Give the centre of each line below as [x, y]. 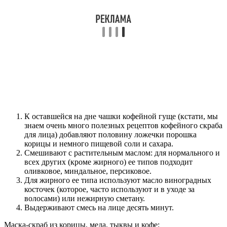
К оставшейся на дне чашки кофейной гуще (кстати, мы [121, 117]
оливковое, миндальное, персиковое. [88, 171]
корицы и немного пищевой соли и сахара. [99, 144]
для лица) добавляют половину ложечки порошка [110, 135]
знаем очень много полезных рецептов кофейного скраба [123, 126]
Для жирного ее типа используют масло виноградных [118, 180]
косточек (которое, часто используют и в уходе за [109, 190]
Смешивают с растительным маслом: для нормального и [122, 153]
